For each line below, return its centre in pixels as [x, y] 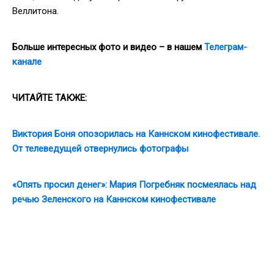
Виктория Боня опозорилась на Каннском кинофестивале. [136, 134]
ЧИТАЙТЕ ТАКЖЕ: [50, 98]
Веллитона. [35, 11]
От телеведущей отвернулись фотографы [100, 148]
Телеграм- [226, 47]
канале [27, 61]
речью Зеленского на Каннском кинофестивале [114, 199]
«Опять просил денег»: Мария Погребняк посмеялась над [134, 184]
